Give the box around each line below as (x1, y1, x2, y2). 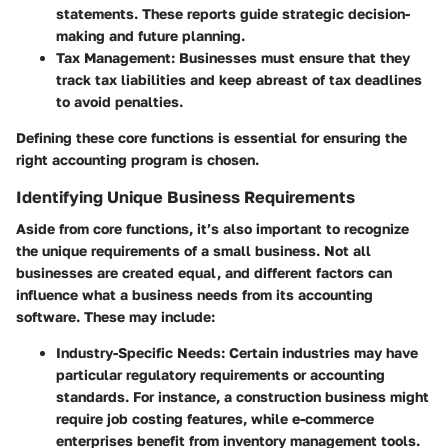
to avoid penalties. (56, 93, 183, 111)
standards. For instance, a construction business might (56, 388, 429, 406)
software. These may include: (16, 308, 215, 326)
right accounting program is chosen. (16, 151, 259, 169)
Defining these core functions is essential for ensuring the (16, 129, 407, 147)
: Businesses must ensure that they (171, 49, 410, 67)
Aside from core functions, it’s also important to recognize (16, 220, 409, 238)
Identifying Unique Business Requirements (16, 187, 355, 208)
